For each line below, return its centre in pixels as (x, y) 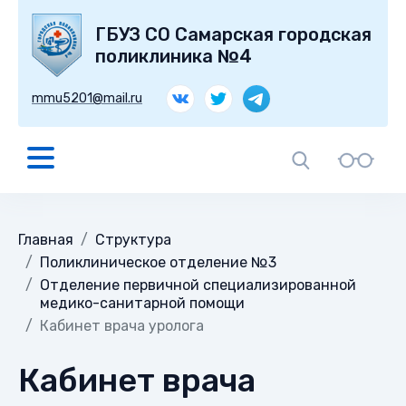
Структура (133, 239)
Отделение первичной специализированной (198, 285)
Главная (46, 239)
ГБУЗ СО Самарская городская (233, 34)
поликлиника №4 (174, 56)
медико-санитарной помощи (142, 303)
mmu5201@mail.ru (87, 99)
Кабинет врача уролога (122, 325)
